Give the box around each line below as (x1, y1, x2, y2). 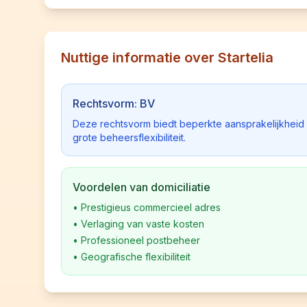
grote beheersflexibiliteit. (73, 132, 186, 143)
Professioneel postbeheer (81, 234, 200, 246)
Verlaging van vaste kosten (81, 218, 204, 230)
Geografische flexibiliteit (81, 251, 191, 262)
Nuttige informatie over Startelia (61, 49, 273, 66)
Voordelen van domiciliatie (73, 180, 210, 194)
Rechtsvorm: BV (73, 97, 155, 110)
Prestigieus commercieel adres (81, 201, 221, 213)
